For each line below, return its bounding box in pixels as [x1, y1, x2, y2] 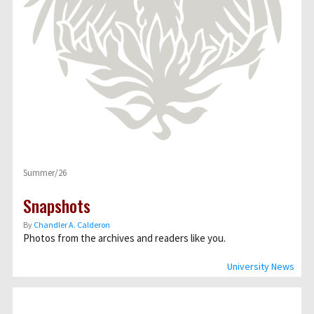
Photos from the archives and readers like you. [23, 231, 226, 245]
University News [227, 260, 294, 273]
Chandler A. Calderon [34, 219, 110, 230]
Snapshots [23, 193, 90, 218]
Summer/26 [23, 167, 67, 179]
